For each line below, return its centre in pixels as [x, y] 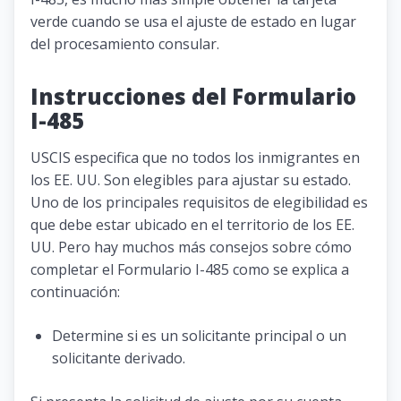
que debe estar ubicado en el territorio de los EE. [192, 224]
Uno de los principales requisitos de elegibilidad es [199, 202]
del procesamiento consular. [125, 43]
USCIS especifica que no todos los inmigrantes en [195, 157]
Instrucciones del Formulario [193, 96]
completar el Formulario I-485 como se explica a [190, 269]
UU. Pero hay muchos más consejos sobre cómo [191, 247]
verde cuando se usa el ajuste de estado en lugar [193, 21]
